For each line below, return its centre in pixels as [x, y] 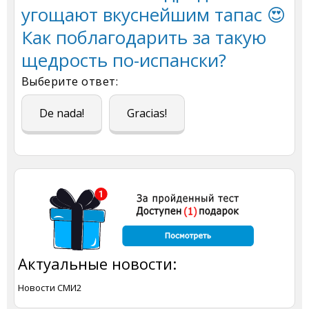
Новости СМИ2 [50, 288]
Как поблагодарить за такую [144, 37]
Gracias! [147, 113]
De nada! [62, 113]
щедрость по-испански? [124, 60]
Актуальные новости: [97, 263]
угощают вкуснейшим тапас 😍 [153, 14]
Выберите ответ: [70, 81]
